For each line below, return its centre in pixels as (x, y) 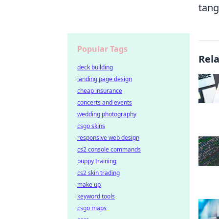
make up (89, 185)
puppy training (97, 161)
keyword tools (96, 196)
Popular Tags (102, 49)
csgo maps (92, 208)
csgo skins (91, 126)
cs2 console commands (109, 149)
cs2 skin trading (99, 173)
